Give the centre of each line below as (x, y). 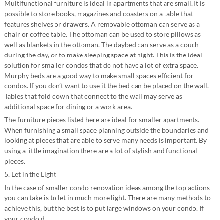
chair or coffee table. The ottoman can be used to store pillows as (102, 34)
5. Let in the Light (30, 174)
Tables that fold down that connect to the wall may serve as (93, 96)
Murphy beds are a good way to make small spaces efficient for (99, 75)
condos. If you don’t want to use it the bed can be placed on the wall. (106, 86)
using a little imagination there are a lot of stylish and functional (101, 151)
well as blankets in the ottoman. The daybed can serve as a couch (101, 44)
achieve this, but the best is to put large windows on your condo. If (104, 208)
